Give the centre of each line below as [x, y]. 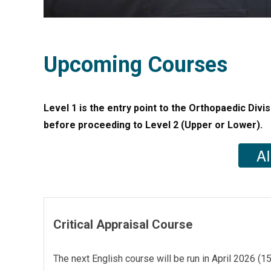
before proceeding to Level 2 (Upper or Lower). [153, 125]
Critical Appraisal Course [123, 224]
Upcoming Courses [135, 65]
